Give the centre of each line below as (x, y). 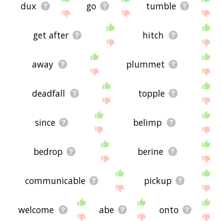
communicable (55, 181)
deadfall (49, 93)
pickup (158, 181)
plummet (145, 64)
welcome (36, 210)
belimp (148, 122)
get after (51, 35)
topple (151, 93)
